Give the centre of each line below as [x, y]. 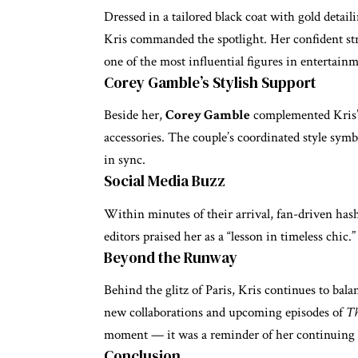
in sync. [125, 160]
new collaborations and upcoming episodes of [225, 313]
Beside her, [135, 115]
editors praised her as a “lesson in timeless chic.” [230, 236]
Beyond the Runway [171, 257]
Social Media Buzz [165, 181]
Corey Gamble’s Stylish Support [210, 83]
